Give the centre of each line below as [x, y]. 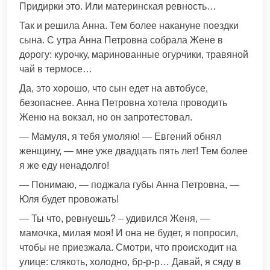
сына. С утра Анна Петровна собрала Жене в [121, 40]
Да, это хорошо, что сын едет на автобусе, [114, 89]
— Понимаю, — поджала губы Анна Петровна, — [129, 185]
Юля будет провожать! [69, 199]
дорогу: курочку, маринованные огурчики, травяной [134, 55]
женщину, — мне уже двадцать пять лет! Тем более [133, 151]
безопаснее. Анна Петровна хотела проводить [123, 103]
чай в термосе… [56, 69]
